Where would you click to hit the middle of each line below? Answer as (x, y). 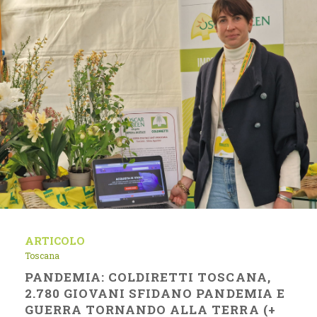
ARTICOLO (55, 241)
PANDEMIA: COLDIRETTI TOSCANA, (148, 277)
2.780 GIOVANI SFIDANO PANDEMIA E (155, 293)
